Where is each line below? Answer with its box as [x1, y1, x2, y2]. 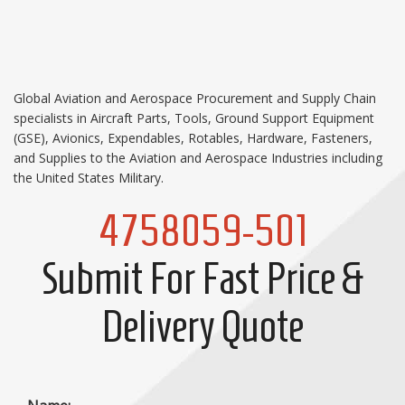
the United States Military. [14, 169, 164, 186]
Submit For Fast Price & [41, 254, 364, 303]
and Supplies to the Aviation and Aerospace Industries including [14, 149, 382, 166]
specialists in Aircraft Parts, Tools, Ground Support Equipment [14, 109, 374, 127]
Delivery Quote [101, 302, 304, 351]
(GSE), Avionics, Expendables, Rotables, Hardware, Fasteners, [14, 129, 372, 146]
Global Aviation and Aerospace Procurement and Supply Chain [14, 89, 376, 107]
